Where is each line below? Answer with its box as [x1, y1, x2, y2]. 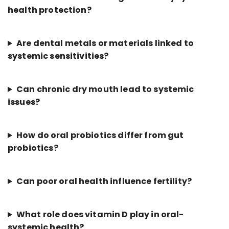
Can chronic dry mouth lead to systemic [16, 83, 194, 96]
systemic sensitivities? [8, 50, 109, 62]
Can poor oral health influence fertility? [16, 175, 192, 188]
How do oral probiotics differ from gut [16, 129, 184, 142]
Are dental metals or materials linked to [16, 37, 194, 50]
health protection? [8, 4, 91, 16]
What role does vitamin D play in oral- [16, 209, 184, 221]
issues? [8, 96, 40, 108]
